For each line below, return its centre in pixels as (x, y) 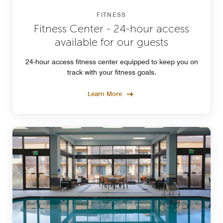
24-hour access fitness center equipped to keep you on (111, 61)
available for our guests (111, 42)
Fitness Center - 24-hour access (111, 28)
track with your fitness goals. (111, 72)
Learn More (105, 93)
